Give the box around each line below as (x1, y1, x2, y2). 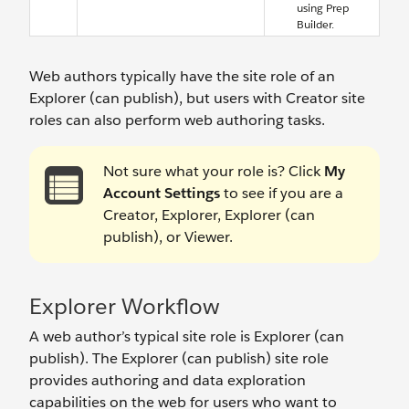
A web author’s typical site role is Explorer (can (29, 327, 344, 347)
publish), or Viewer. (103, 227, 233, 247)
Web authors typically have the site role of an (29, 67, 335, 87)
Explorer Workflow (29, 292, 220, 321)
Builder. (297, 16, 334, 33)
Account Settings (103, 184, 224, 204)
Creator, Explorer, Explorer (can (103, 205, 315, 225)
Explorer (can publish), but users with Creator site (29, 89, 365, 109)
